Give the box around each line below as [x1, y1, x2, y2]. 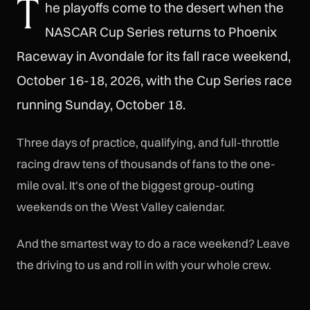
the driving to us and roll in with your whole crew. [17, 257, 271, 272]
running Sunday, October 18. [17, 95, 185, 113]
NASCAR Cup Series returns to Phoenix [45, 23, 277, 40]
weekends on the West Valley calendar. [17, 199, 225, 215]
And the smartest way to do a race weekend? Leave [17, 235, 290, 250]
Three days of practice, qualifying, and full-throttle [17, 135, 280, 150]
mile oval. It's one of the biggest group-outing [17, 178, 254, 193]
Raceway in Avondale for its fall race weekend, [17, 47, 291, 64]
